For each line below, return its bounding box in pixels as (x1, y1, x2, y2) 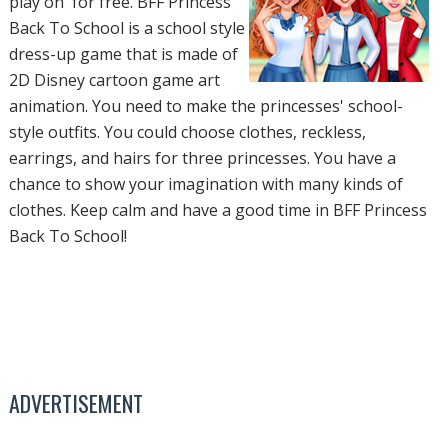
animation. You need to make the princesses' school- (8, 95, 403, 118)
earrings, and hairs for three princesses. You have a (8, 147, 396, 170)
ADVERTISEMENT (8, 387, 143, 420)
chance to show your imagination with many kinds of (8, 173, 403, 196)
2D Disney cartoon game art (8, 69, 220, 92)
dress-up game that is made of (8, 43, 238, 66)
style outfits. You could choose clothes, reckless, (8, 121, 366, 144)
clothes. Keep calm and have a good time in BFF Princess (8, 199, 427, 222)
